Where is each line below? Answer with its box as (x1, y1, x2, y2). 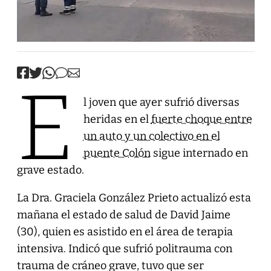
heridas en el (83, 112, 151, 126)
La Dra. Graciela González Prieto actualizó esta (16, 191, 251, 204)
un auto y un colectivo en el (83, 129, 220, 143)
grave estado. (16, 163, 84, 177)
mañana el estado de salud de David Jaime (16, 207, 230, 221)
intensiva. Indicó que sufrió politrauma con (16, 241, 232, 255)
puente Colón (83, 146, 151, 160)
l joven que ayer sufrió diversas (83, 95, 240, 109)
